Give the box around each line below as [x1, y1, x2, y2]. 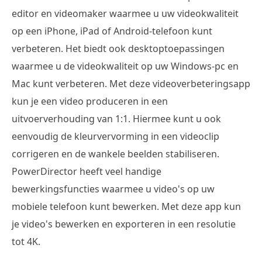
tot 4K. [12, 235, 40, 249]
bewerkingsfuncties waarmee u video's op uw [12, 182, 215, 196]
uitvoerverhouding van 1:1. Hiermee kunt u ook [12, 112, 221, 126]
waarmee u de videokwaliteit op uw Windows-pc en [12, 60, 239, 73]
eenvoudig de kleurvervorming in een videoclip [12, 130, 219, 143]
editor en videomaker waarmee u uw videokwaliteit [12, 7, 239, 20]
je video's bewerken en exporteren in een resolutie [12, 218, 236, 231]
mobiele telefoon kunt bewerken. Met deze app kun [12, 200, 241, 213]
